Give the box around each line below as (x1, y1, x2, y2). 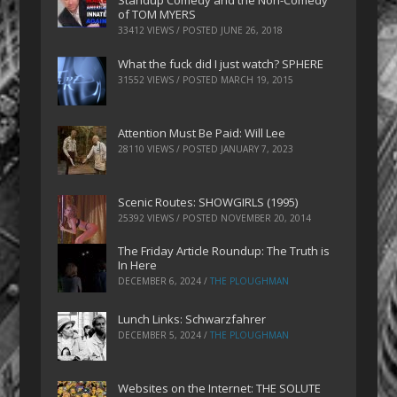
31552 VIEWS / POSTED (118, 74, 222, 87)
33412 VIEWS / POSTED (118, 24, 222, 37)
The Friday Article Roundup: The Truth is (118, 242, 331, 259)
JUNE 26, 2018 (221, 24, 284, 37)
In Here (118, 256, 158, 273)
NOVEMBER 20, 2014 (221, 211, 312, 224)
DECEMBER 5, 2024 (118, 329, 202, 342)
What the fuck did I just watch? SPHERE (118, 56, 324, 73)
